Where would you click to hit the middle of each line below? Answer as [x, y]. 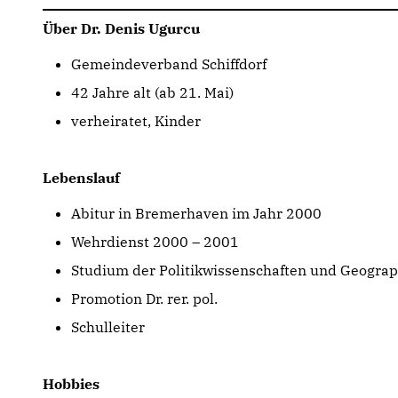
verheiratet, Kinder [136, 121]
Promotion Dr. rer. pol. [144, 298]
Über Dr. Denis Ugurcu [121, 28]
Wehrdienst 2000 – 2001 [157, 242]
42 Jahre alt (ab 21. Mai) [152, 92]
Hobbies [71, 384]
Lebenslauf [81, 178]
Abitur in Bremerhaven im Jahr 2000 [196, 213]
